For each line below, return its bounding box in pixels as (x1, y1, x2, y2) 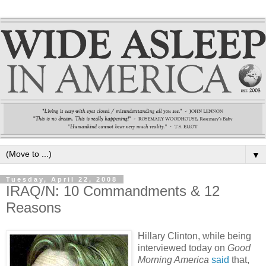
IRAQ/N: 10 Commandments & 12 (6, 182, 220, 199)
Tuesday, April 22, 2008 (6, 175, 118, 183)
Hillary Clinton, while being (138, 230, 251, 241)
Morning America (138, 254, 209, 265)
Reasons (6, 199, 61, 216)
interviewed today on (138, 242, 227, 253)
